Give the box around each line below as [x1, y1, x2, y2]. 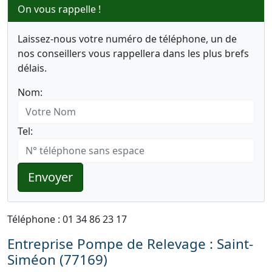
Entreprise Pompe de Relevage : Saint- [7, 234, 253, 253]
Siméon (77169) [7, 250, 107, 269]
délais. [18, 61, 47, 75]
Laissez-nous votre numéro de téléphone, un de [18, 32, 237, 46]
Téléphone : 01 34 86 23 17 [7, 212, 127, 226]
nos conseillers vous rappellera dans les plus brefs [18, 47, 249, 60]
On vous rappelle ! [18, 2, 101, 16]
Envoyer [28, 169, 73, 185]
